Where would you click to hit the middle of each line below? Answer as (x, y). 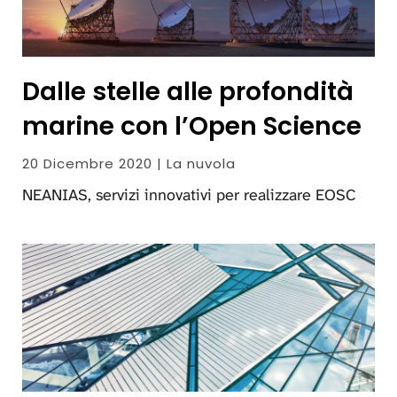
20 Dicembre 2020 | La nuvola (129, 163)
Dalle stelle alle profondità (188, 91)
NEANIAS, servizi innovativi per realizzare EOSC (189, 195)
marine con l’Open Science (192, 126)
